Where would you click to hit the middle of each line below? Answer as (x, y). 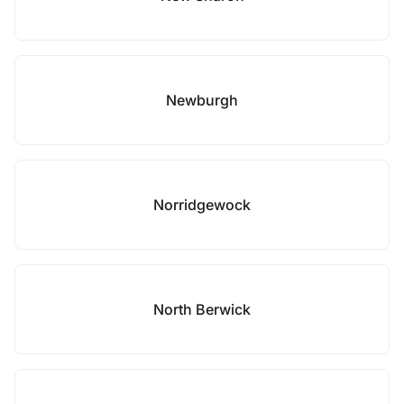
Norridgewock (202, 205)
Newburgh (202, 100)
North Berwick (202, 309)
